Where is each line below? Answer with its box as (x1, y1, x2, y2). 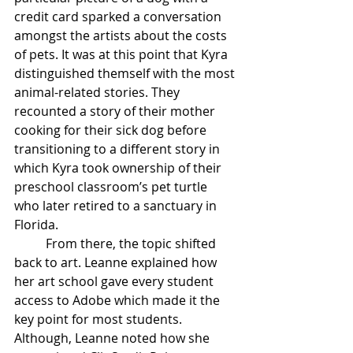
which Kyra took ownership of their (14, 158, 225, 176)
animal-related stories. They (14, 83, 183, 101)
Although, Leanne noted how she (14, 329, 213, 347)
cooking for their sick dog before (14, 121, 210, 139)
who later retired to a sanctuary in (14, 196, 220, 214)
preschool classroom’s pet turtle (14, 177, 210, 195)
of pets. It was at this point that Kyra (14, 45, 231, 63)
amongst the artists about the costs (14, 26, 230, 44)
